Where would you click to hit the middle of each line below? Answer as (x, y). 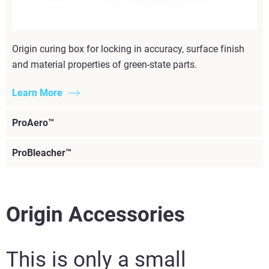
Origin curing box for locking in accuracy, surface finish (128, 49)
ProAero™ (33, 122)
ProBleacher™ (42, 153)
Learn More (37, 92)
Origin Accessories (95, 214)
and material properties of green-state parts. (104, 64)
